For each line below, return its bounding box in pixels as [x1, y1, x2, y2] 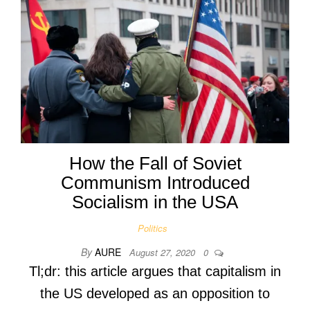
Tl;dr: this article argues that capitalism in [29, 263, 281, 279]
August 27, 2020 [129, 245, 198, 259]
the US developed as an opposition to [40, 285, 270, 301]
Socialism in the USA [72, 191, 238, 212]
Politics [137, 221, 167, 235]
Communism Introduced [60, 172, 250, 193]
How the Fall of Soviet [69, 152, 241, 174]
